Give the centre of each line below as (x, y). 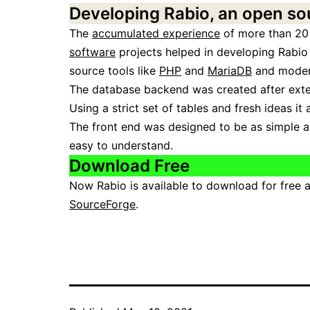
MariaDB (230, 71)
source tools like (114, 71)
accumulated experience (156, 34)
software (92, 52)
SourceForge (102, 204)
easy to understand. (121, 146)
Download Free (129, 166)
